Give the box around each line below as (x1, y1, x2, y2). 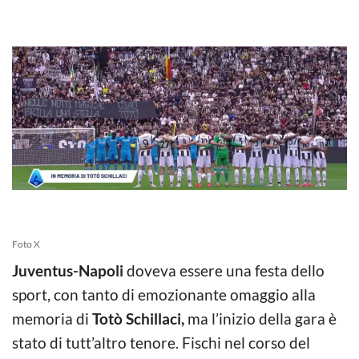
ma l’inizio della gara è (184, 309, 337, 328)
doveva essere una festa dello (123, 260, 325, 280)
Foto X (12, 237, 40, 250)
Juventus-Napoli (12, 260, 123, 280)
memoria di (12, 309, 92, 328)
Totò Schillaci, (92, 309, 184, 328)
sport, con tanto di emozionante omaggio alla (12, 284, 316, 304)
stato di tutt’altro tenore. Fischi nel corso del (12, 333, 310, 352)
